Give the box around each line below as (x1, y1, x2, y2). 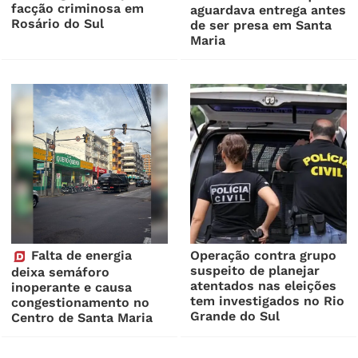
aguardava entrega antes (190, 2, 347, 18)
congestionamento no (11, 295, 150, 311)
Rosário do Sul (11, 16, 105, 32)
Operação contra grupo (190, 248, 337, 264)
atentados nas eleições (190, 278, 337, 294)
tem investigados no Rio (190, 293, 345, 309)
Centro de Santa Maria (11, 310, 153, 326)
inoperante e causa (11, 280, 133, 296)
